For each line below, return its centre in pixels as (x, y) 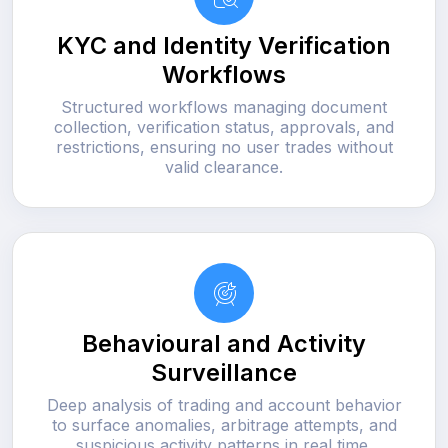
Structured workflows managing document (224, 106)
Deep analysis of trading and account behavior (224, 404)
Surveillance (224, 372)
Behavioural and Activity (224, 343)
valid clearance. (224, 166)
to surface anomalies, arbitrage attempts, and (224, 424)
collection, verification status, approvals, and (224, 126)
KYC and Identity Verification (224, 45)
